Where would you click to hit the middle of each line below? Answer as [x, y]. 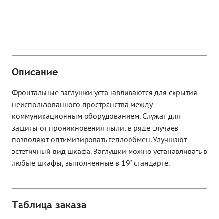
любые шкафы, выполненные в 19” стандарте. [91, 163]
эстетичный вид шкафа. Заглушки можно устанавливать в [109, 151]
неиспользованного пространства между [82, 104]
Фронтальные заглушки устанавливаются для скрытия [104, 93]
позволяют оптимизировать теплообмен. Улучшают [99, 140]
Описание [35, 72]
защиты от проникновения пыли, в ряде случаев [95, 128]
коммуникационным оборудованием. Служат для [96, 116]
